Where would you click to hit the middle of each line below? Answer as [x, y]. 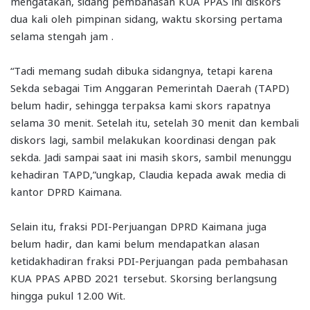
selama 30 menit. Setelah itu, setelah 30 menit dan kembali [155, 121]
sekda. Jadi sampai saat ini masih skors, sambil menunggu [151, 156]
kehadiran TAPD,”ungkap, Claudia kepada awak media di [148, 173]
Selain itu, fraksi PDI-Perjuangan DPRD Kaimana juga [138, 225]
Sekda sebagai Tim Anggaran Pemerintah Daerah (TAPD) [150, 87]
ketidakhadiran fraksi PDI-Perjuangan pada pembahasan [149, 260]
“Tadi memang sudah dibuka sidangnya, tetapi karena [142, 70]
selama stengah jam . [62, 35]
